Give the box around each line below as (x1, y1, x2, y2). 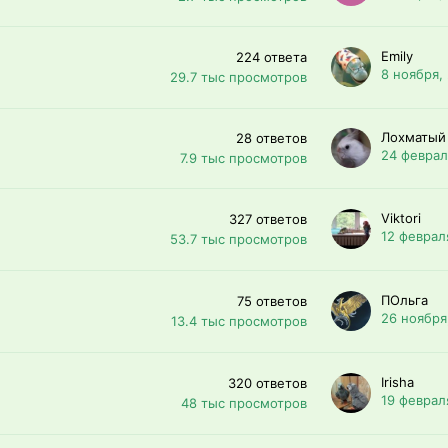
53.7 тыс (170, 230, 225, 247)
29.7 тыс (170, 68, 225, 85)
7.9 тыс (180, 149, 225, 166)
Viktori (381, 210, 421, 226)
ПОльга (381, 292, 428, 308)
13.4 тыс (171, 312, 225, 329)
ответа (264, 49, 307, 65)
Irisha (381, 374, 414, 390)
